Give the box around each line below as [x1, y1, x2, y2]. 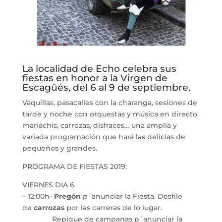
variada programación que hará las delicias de [22, 132, 185, 141]
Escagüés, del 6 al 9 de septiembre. [22, 81, 190, 93]
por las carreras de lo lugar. [66, 203, 162, 212]
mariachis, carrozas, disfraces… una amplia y [22, 120, 177, 130]
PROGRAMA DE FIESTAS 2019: [22, 162, 127, 171]
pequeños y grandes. [22, 143, 97, 153]
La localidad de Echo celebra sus [22, 62, 176, 74]
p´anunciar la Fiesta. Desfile [80, 191, 182, 201]
